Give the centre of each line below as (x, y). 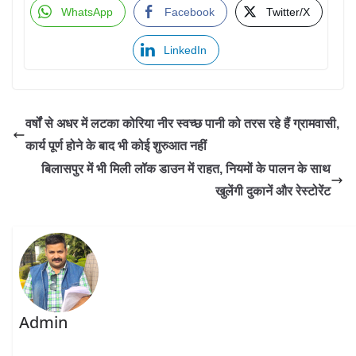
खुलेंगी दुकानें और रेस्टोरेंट (273, 191)
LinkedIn (185, 50)
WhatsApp (87, 12)
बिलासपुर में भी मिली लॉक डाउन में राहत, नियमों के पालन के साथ (186, 169)
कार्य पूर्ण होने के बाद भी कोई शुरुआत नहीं (116, 146)
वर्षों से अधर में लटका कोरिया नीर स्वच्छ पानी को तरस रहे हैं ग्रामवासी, (182, 124)
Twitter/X (288, 12)
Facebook (189, 12)
